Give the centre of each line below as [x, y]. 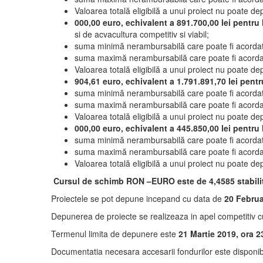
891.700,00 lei [204, 22]
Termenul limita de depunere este [114, 233]
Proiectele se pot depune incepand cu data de [136, 198]
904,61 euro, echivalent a [126, 81]
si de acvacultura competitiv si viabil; [142, 34]
